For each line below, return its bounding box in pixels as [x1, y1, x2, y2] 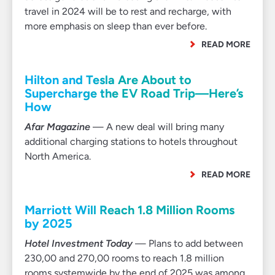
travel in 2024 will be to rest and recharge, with [25, 6, 231, 17]
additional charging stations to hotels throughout [25, 136, 238, 147]
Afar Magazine [25, 121, 90, 133]
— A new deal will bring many [90, 121, 224, 133]
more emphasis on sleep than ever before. [25, 20, 207, 32]
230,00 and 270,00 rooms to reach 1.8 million [25, 252, 224, 264]
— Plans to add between [133, 238, 243, 249]
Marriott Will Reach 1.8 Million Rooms [25, 203, 234, 217]
